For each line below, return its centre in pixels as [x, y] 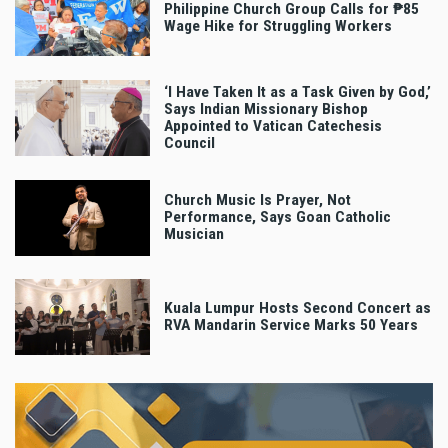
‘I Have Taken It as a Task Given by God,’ [297, 91]
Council [189, 142]
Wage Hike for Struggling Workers [278, 26]
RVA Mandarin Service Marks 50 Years [291, 325]
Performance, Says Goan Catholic [277, 217]
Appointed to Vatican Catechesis [273, 125]
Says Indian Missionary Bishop [266, 108]
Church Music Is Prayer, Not [257, 200]
